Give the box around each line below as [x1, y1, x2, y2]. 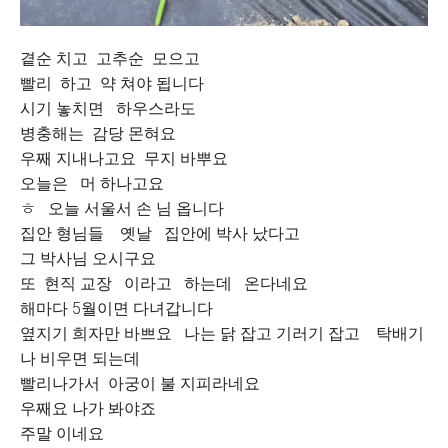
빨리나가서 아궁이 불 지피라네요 [20, 374, 260, 393]
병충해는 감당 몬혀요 [20, 124, 176, 143]
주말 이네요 [20, 424, 104, 443]
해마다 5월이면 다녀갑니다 [20, 299, 213, 318]
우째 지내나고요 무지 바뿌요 [20, 149, 228, 168]
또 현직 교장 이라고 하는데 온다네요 [20, 274, 308, 293]
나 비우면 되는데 [20, 349, 152, 368]
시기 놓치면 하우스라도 [20, 99, 196, 118]
